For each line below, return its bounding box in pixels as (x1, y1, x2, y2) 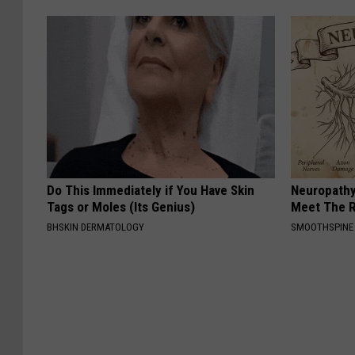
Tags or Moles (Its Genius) (47, 199, 195, 216)
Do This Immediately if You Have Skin (47, 182, 254, 199)
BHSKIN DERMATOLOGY (47, 221, 144, 234)
